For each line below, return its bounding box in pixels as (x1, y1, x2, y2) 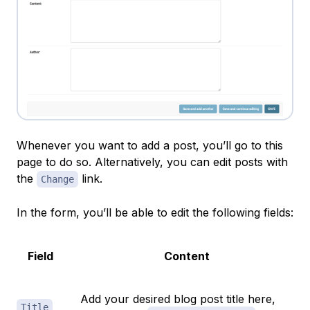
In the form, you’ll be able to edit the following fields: (17, 206, 293, 220)
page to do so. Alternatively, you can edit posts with (17, 155, 288, 170)
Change (41, 174, 74, 185)
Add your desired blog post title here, (80, 292, 275, 307)
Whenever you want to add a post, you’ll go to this (17, 138, 283, 153)
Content (164, 249, 210, 264)
